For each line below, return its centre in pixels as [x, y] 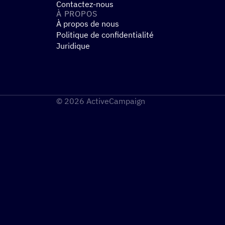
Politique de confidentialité [105, 35]
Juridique [73, 46]
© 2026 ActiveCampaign [101, 101]
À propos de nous [88, 24]
